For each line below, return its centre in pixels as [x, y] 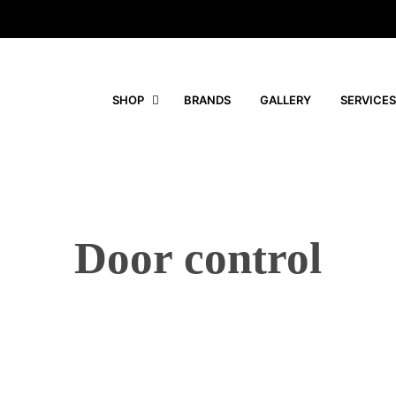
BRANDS [207, 99]
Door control [198, 259]
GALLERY [286, 99]
